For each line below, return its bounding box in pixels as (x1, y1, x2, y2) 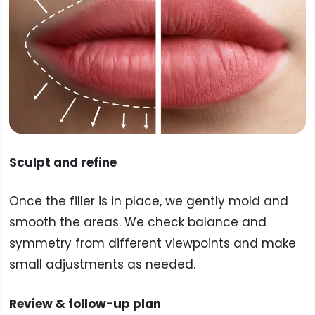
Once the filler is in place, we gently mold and (8, 193, 288, 210)
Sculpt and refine (8, 153, 117, 171)
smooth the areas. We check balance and (8, 214, 266, 231)
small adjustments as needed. (8, 256, 195, 274)
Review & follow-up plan (8, 295, 161, 312)
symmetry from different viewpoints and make (8, 235, 296, 252)
